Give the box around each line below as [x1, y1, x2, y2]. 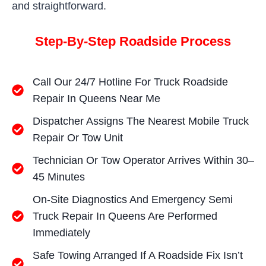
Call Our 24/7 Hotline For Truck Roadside [33, 75, 228, 88]
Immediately [33, 226, 90, 239]
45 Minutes [33, 170, 85, 183]
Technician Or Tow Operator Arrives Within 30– [33, 154, 254, 166]
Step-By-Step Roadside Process [35, 33, 231, 49]
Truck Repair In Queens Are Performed [33, 210, 217, 222]
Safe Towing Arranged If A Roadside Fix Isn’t [33, 249, 243, 261]
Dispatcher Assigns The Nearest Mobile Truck [33, 115, 249, 127]
